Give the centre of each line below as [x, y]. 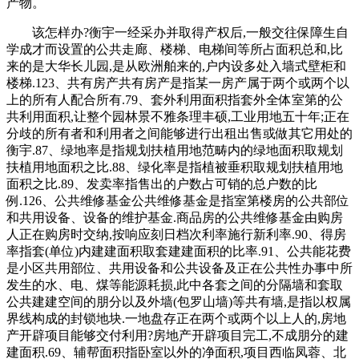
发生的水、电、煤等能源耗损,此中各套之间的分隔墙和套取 [175, 284]
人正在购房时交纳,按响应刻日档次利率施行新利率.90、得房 [176, 234]
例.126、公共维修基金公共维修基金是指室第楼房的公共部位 [178, 200]
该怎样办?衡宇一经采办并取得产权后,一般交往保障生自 [177, 32]
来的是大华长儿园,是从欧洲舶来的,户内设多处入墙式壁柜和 [176, 66]
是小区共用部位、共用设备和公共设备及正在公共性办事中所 [179, 268]
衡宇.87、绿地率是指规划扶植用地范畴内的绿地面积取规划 [175, 150]
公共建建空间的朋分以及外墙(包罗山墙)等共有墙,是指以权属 [179, 301]
